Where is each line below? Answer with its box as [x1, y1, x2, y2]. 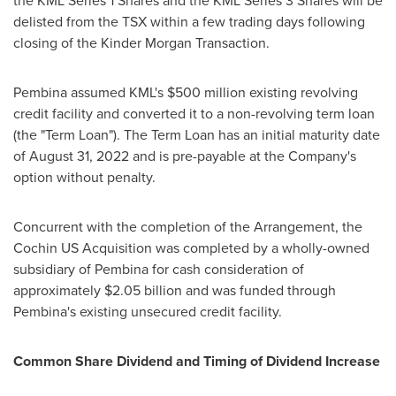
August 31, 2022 [29, 146, 129, 165]
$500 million [167, 82, 246, 102]
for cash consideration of [148, 259, 304, 278]
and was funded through [182, 280, 336, 300]
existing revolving [246, 82, 358, 102]
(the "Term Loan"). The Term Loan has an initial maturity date [13, 125, 380, 144]
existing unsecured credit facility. [76, 301, 282, 321]
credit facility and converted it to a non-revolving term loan [13, 103, 375, 123]
